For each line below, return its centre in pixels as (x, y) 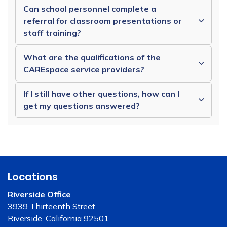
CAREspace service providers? (84, 69)
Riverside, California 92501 (58, 218)
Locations (33, 177)
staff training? (52, 33)
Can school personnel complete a (90, 8)
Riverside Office (39, 194)
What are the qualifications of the (92, 57)
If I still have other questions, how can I (101, 93)
